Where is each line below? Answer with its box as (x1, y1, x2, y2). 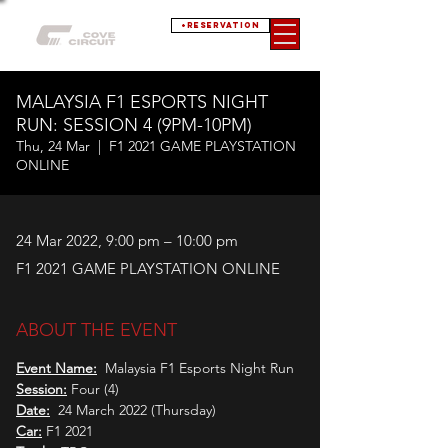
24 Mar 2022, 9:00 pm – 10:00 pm (16, 231, 238, 250)
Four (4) (67, 380, 119, 398)
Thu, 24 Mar (16, 137, 90, 155)
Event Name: (16, 359, 97, 377)
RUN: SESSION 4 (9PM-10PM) (16, 114, 252, 136)
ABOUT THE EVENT (16, 319, 177, 341)
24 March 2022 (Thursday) (50, 401, 216, 419)
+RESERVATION (181, 20, 260, 30)
